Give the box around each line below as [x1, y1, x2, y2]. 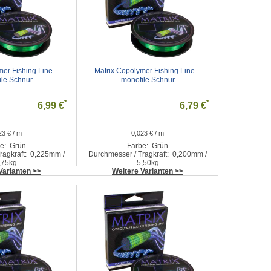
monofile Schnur [120, 76, 175, 84]
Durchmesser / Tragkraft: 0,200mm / [88, 150, 207, 158]
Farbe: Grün [127, 142, 168, 150]
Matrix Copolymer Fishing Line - [94, 67, 199, 75]
